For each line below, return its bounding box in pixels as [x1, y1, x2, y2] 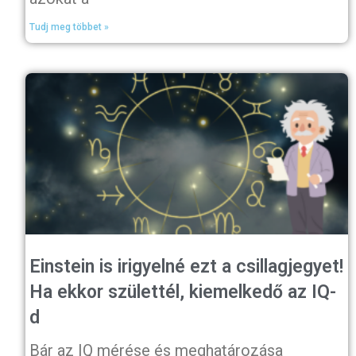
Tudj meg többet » [29, 21, 110, 33]
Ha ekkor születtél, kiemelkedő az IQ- [29, 281, 337, 303]
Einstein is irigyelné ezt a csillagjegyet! [29, 255, 344, 277]
